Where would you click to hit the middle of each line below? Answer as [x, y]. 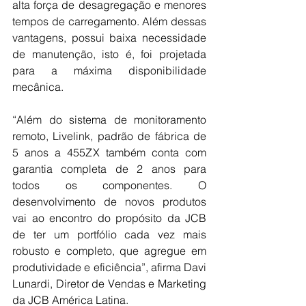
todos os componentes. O [109, 185]
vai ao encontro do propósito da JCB [109, 218]
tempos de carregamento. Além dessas [109, 21]
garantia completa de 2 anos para [109, 168]
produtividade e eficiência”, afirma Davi [109, 267]
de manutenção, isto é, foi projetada [109, 54]
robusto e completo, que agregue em [109, 250]
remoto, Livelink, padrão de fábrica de [109, 136]
